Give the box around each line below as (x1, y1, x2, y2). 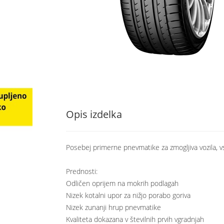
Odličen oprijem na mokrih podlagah (66, 178, 178, 188)
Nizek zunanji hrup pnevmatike (66, 202, 161, 212)
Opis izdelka (66, 107, 122, 121)
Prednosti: (66, 166, 97, 176)
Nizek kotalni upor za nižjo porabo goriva (66, 190, 190, 200)
